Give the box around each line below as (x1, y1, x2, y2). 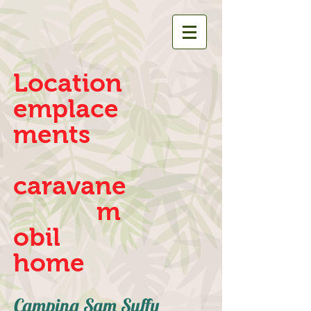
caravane (13, 171, 126, 200)
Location (13, 69, 122, 97)
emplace (13, 94, 119, 123)
